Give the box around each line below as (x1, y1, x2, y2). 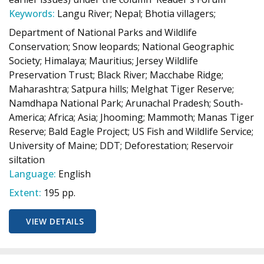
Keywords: (9, 7, 55, 20)
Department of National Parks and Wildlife (9, 26, 197, 39)
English (58, 167, 91, 180)
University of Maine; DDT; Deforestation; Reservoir (9, 139, 233, 152)
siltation (9, 153, 45, 166)
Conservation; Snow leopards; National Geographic (9, 40, 234, 53)
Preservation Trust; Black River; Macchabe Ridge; (9, 68, 223, 81)
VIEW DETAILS (26, 215, 84, 227)
